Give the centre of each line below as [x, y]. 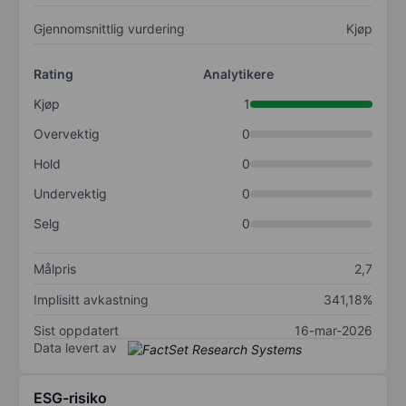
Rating [53, 74]
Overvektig [67, 134]
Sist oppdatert [76, 331]
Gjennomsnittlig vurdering [109, 29]
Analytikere [238, 74]
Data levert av [75, 348]
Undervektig [70, 194]
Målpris [55, 269]
